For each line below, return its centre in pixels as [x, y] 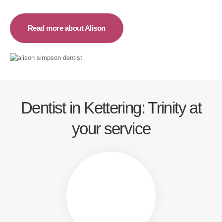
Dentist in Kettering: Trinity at [111, 108]
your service [111, 129]
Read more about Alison [66, 28]
